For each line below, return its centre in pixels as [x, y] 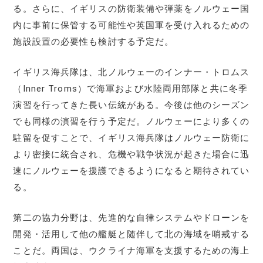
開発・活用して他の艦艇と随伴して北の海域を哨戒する [131, 234]
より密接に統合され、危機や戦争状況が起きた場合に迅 [131, 154]
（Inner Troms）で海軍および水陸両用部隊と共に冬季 [131, 88]
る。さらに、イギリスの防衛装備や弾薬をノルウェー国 [131, 9]
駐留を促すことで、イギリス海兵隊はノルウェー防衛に [131, 138]
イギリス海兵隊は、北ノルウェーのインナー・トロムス [131, 72]
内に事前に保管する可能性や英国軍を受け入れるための [131, 25]
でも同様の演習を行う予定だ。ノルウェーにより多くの [131, 121]
